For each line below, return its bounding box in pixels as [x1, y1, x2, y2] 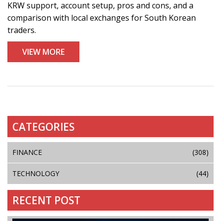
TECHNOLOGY [12, 169, 59, 179]
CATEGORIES [12, 119, 75, 134]
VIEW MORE [22, 46, 65, 58]
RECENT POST [12, 193, 81, 208]
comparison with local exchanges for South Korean [7, 12, 196, 24]
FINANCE [12, 147, 42, 157]
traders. [7, 25, 36, 36]
